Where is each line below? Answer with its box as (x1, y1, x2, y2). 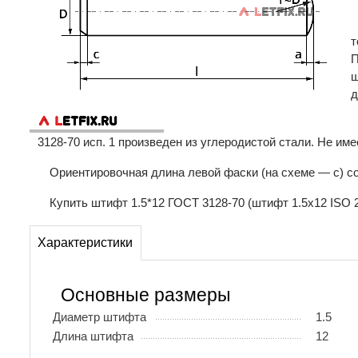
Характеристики (38, 236, 133, 250)
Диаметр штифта (53, 309, 146, 324)
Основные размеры (61, 284, 231, 305)
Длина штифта (53, 328, 133, 343)
